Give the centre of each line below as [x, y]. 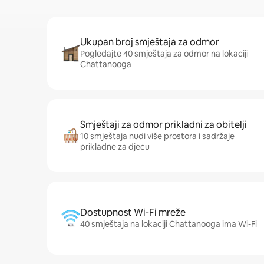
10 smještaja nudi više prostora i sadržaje [157, 136]
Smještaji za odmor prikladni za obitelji [164, 125]
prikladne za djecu [115, 147]
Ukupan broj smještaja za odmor [150, 42]
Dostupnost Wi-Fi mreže [133, 212]
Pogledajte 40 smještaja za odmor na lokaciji [164, 54]
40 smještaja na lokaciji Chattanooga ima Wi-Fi [169, 224]
